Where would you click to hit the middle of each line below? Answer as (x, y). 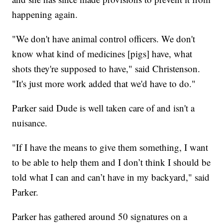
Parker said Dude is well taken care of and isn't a (104, 108)
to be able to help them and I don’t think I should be (111, 162)
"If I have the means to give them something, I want (110, 147)
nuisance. (30, 123)
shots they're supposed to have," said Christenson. (106, 69)
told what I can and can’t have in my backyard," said (111, 177)
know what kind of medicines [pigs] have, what (102, 54)
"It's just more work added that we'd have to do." (104, 84)
